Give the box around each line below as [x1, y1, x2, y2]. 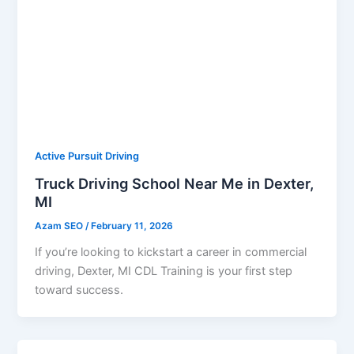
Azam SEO [35, 220, 86, 232]
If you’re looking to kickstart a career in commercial [35, 244, 307, 259]
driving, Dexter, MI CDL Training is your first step [35, 263, 293, 278]
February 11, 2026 [91, 220, 174, 232]
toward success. [35, 282, 124, 297]
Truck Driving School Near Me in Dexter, [35, 175, 314, 192]
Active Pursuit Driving [35, 150, 140, 163]
